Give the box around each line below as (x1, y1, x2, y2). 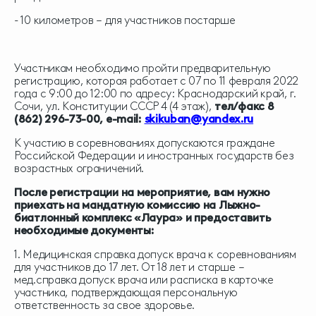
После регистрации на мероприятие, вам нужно (14, 186, 271, 199)
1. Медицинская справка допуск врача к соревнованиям (14, 248, 296, 261)
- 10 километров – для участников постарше (14, 13, 236, 27)
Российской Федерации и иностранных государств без (14, 149, 294, 162)
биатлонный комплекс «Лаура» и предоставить (14, 211, 271, 224)
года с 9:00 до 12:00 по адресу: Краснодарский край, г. (14, 87, 296, 100)
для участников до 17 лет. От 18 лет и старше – (14, 260, 245, 274)
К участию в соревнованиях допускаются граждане (14, 136, 275, 150)
